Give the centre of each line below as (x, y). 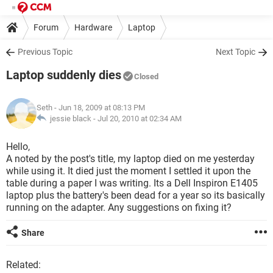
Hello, (18, 147)
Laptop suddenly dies (64, 75)
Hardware (93, 27)
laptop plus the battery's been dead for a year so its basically (136, 195)
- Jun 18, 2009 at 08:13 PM (99, 108)
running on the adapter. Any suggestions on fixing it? (119, 207)
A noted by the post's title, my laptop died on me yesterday (130, 159)
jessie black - (72, 119)
